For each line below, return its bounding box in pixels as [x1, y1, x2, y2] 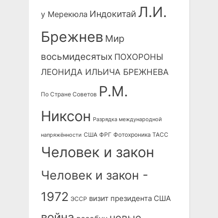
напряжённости [41, 132, 82, 139]
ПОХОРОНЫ [114, 52, 163, 62]
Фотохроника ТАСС [113, 131, 168, 139]
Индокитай [90, 9, 136, 19]
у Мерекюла [41, 10, 88, 19]
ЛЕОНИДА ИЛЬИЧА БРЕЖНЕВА [41, 67, 169, 77]
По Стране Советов [41, 91, 97, 98]
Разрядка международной [93, 116, 162, 123]
